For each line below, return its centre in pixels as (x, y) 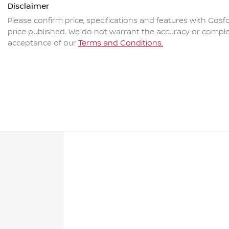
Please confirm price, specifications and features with (108, 21)
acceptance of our (42, 44)
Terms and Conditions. (121, 44)
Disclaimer (28, 6)
